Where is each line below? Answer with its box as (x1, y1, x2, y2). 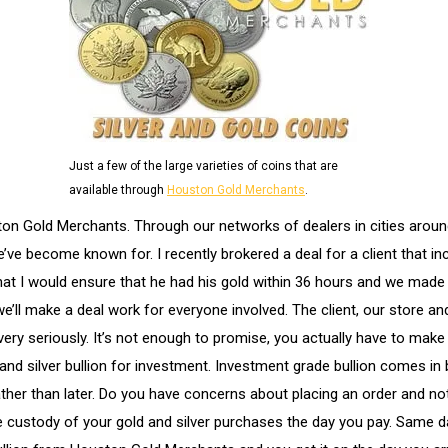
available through (69, 183, 167, 197)
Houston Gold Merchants (167, 183, 305, 197)
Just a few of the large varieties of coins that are (69, 159, 338, 173)
